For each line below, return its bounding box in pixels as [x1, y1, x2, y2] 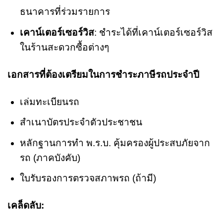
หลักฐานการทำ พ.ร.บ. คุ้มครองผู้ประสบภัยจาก [19, 137, 210, 148]
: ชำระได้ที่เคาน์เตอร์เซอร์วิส [94, 27, 213, 38]
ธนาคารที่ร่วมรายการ [19, 6, 110, 17]
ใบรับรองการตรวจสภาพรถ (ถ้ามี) [19, 173, 156, 184]
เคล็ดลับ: [7, 200, 44, 211]
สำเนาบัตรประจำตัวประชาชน [19, 117, 142, 128]
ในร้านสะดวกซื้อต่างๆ [19, 42, 109, 53]
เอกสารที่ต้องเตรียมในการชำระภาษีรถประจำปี [7, 69, 199, 80]
